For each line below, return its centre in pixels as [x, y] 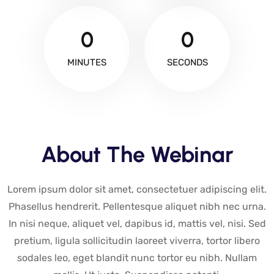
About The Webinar [137, 155]
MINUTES [87, 63]
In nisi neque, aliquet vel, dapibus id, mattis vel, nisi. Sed [137, 224]
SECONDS [187, 63]
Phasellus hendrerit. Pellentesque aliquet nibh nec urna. [137, 207]
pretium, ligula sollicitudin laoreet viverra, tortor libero [137, 241]
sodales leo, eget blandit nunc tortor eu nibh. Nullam [137, 258]
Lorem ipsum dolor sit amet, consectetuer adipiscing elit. [137, 190]
